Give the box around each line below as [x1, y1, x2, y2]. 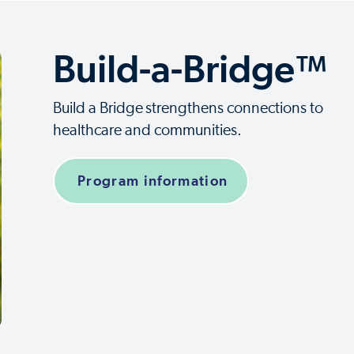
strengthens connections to [145, 100, 323, 116]
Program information [73, 172, 228, 189]
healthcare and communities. [52, 122, 242, 138]
